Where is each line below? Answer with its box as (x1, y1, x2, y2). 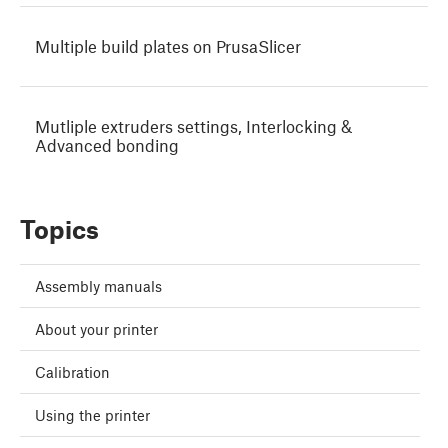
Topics (20, 214, 99, 245)
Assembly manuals (35, 277, 162, 296)
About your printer (35, 320, 158, 339)
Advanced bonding (35, 135, 179, 156)
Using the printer (35, 406, 150, 425)
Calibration (35, 363, 110, 382)
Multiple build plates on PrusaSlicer (35, 36, 301, 57)
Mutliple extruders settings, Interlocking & (35, 116, 352, 137)
